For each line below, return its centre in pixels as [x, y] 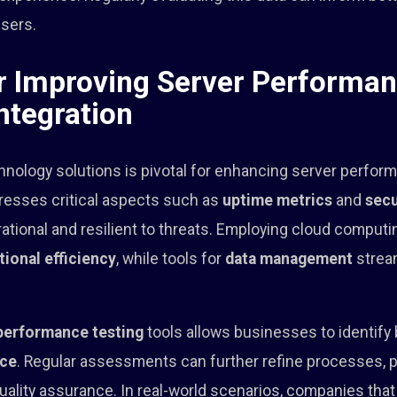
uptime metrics [278, 201]
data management [289, 259]
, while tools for [171, 259]
